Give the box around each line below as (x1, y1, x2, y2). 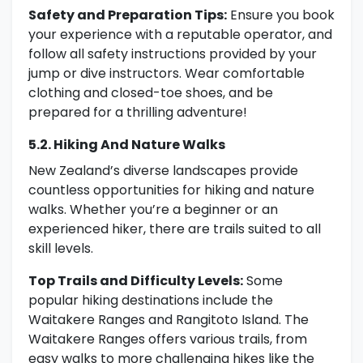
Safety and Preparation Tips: (28, 6, 227, 25)
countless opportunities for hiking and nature (28, 181, 314, 200)
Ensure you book (227, 6, 335, 25)
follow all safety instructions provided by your (28, 45, 317, 64)
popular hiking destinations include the (28, 291, 273, 310)
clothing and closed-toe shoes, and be (28, 83, 273, 103)
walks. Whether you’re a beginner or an (28, 200, 278, 220)
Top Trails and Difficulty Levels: (28, 271, 243, 291)
